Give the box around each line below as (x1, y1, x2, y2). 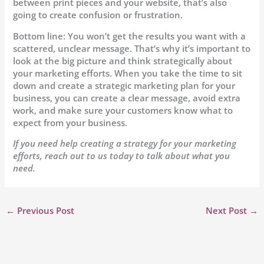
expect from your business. (13, 116, 128, 128)
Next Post (206, 204, 250, 217)
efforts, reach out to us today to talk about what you (13, 150, 230, 162)
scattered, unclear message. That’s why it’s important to (13, 42, 251, 54)
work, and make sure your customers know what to (13, 104, 233, 116)
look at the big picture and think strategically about (13, 54, 233, 67)
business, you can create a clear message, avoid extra (13, 91, 241, 104)
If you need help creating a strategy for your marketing (13, 137, 237, 150)
